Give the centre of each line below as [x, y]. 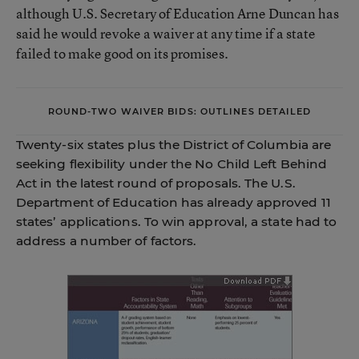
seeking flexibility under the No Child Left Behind [171, 164]
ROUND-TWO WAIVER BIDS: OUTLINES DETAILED [179, 111]
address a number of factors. [107, 241]
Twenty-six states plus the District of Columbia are [174, 145]
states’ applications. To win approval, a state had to [177, 222]
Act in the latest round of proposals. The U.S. [156, 183]
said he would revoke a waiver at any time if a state [166, 33]
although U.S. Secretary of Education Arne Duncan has [177, 13]
